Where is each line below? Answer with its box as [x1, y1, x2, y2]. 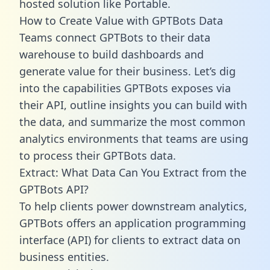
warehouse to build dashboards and [19, 46, 204, 61]
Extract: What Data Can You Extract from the [19, 165, 246, 180]
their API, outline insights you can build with [19, 97, 247, 112]
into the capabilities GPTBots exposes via [19, 80, 231, 95]
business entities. [19, 249, 109, 264]
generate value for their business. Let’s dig [19, 63, 236, 78]
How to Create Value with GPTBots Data [19, 13, 223, 28]
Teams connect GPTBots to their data [19, 30, 210, 45]
